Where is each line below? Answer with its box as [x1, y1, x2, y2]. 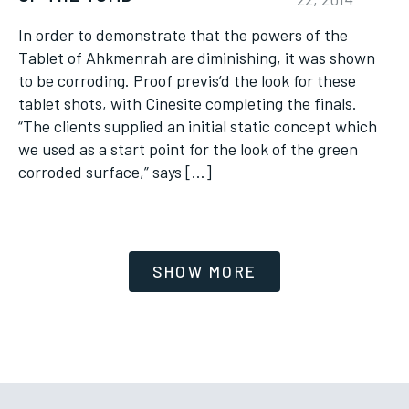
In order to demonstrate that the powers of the [18, 24, 348, 45]
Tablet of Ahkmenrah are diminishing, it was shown [18, 47, 375, 68]
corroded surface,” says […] [18, 161, 212, 182]
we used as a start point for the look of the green [18, 138, 358, 159]
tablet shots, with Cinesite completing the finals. [18, 92, 357, 113]
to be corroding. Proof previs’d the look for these [18, 69, 356, 90]
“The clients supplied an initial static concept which [18, 115, 377, 136]
